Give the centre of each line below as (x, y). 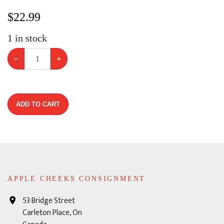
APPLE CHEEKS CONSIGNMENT (77, 179)
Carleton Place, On (52, 213)
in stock (30, 38)
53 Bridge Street (49, 201)
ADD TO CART (46, 104)
